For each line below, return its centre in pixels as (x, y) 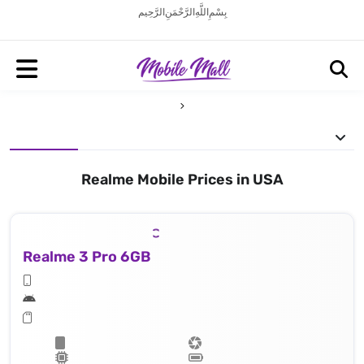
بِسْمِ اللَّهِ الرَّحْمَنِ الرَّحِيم (182, 12)
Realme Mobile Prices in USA (182, 180)
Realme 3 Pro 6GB (87, 256)
